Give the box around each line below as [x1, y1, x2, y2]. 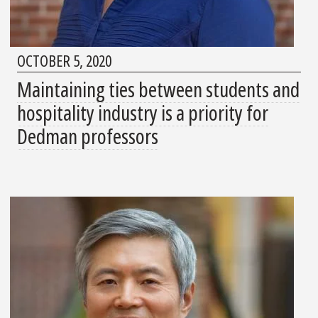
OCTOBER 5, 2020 [17, 50, 111, 72]
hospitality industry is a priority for [17, 99, 268, 127]
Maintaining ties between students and [17, 75, 300, 104]
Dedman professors [17, 122, 158, 150]
